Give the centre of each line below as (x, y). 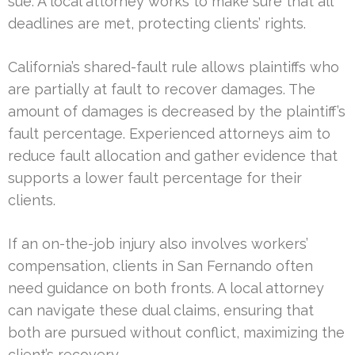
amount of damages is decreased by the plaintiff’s (177, 111)
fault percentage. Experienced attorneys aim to (169, 133)
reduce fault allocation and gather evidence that (173, 155)
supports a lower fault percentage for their (155, 177)
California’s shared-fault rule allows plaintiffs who (174, 67)
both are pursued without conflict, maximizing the (176, 332)
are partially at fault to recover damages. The (162, 89)
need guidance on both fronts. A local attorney (166, 288)
